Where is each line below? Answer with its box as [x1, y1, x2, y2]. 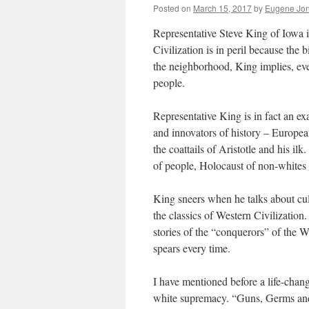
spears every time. [153, 241, 230, 255]
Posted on [153, 2, 191, 14]
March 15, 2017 [193, 2, 252, 14]
